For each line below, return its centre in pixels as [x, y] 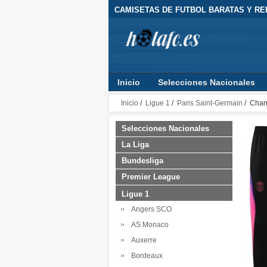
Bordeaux [145, 256]
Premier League [151, 177]
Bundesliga [142, 161]
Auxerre [142, 240]
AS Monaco [148, 225]
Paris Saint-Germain [210, 103]
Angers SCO [150, 209]
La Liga [135, 145]
